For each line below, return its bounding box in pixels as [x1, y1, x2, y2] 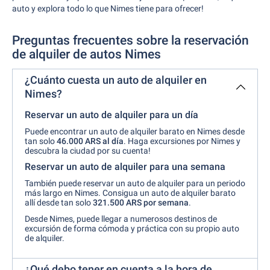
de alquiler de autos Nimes [12, 47, 161, 61]
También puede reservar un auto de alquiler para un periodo [25, 178, 245, 188]
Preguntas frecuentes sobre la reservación [12, 33, 249, 48]
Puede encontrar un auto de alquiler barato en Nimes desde [25, 127, 245, 136]
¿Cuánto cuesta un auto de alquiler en [25, 74, 207, 86]
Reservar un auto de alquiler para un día [25, 109, 198, 121]
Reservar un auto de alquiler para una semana [25, 161, 225, 172]
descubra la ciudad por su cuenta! [25, 146, 151, 155]
